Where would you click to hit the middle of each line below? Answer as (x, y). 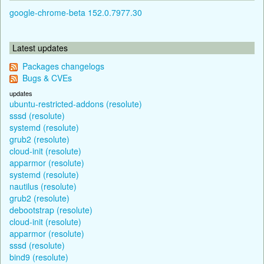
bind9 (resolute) (39, 257)
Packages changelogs (63, 66)
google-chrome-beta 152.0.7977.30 (76, 12)
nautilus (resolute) (43, 186)
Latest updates (40, 47)
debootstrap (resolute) (51, 209)
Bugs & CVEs (47, 77)
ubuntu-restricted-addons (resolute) (76, 103)
